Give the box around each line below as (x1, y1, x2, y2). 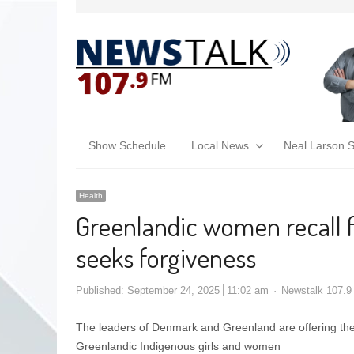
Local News (191, 138, 249, 152)
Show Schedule (88, 138, 166, 152)
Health (79, 190, 103, 200)
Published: (76, 284, 127, 296)
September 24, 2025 (127, 284, 220, 296)
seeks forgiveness (76, 239, 256, 274)
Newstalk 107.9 (281, 284, 352, 296)
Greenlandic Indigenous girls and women (76, 339, 281, 352)
